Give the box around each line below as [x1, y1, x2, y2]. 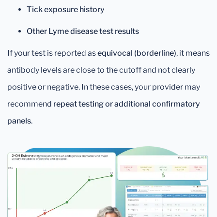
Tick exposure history [27, 5, 105, 14]
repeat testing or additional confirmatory [53, 99, 200, 108]
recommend [7, 99, 53, 108]
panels [7, 116, 31, 125]
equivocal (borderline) [97, 48, 176, 58]
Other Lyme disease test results [27, 27, 139, 36]
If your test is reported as [7, 48, 97, 58]
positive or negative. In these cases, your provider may [7, 82, 200, 92]
